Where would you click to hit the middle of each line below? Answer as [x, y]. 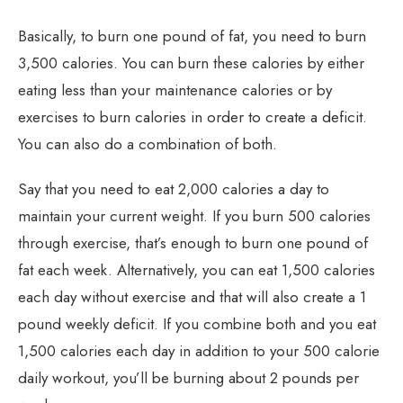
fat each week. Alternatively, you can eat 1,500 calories [197, 270]
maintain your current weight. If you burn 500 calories [194, 216]
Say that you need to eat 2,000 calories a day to [174, 189]
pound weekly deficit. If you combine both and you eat [197, 324]
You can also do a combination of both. [148, 144]
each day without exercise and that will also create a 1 [192, 297]
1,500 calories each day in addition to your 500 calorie [199, 351]
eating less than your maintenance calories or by [175, 90]
